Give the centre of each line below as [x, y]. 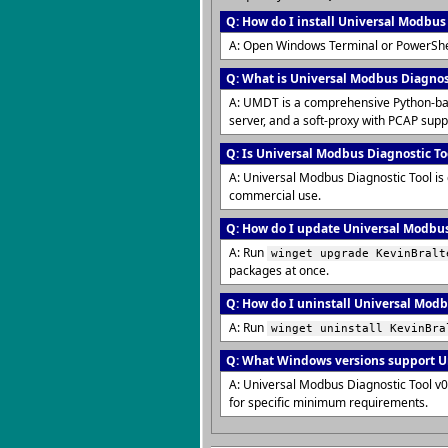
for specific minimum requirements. [328, 402]
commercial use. [275, 195]
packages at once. [279, 270]
